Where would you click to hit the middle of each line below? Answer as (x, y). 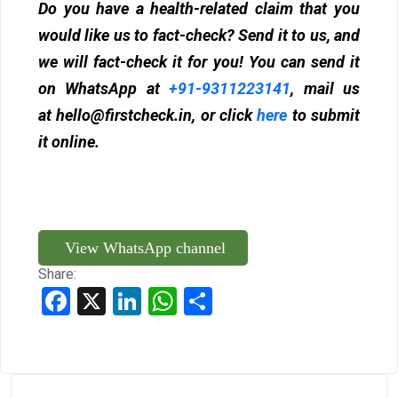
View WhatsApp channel (143, 248)
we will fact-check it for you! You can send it (199, 62)
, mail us (326, 89)
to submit (326, 115)
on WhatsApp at (104, 89)
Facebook (101, 302)
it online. (69, 142)
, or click (225, 115)
